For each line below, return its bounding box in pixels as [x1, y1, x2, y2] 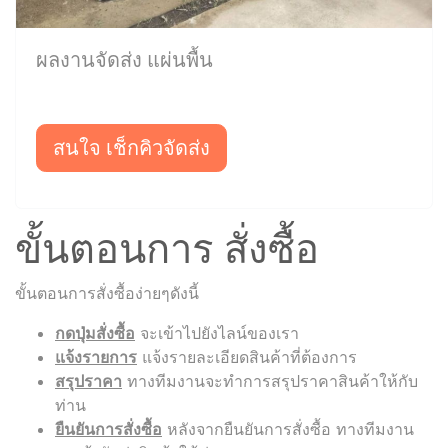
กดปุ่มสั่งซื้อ [55, 322, 135, 343]
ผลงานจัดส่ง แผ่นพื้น [36, 47, 213, 72]
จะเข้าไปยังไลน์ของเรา [135, 322, 299, 343]
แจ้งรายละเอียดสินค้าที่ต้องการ [137, 346, 357, 367]
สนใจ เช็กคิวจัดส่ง [53, 135, 210, 160]
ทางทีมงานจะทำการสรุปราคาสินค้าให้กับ [122, 370, 418, 391]
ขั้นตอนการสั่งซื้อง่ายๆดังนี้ [15, 282, 199, 303]
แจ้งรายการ [55, 346, 137, 367]
